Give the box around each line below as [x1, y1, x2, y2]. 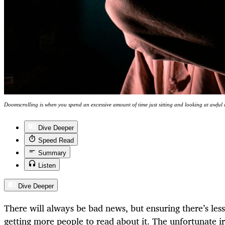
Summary [38, 149, 66, 157]
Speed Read [38, 136, 74, 144]
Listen [38, 161, 56, 169]
